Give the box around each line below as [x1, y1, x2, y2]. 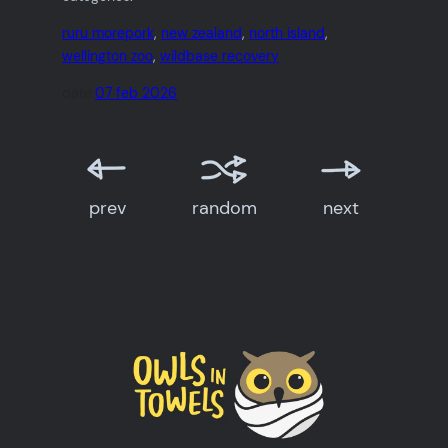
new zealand [161, 24, 243, 43]
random [191, 196, 257, 221]
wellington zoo [62, 47, 154, 66]
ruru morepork [62, 24, 155, 43]
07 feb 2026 [95, 84, 178, 103]
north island [249, 24, 326, 43]
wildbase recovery [160, 47, 280, 66]
